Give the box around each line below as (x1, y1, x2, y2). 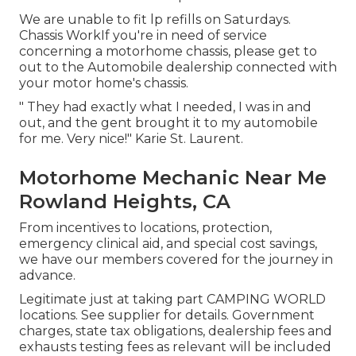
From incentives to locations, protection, (19, 220, 272, 236)
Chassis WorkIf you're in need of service (19, 28, 267, 44)
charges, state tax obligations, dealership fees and (19, 323, 332, 339)
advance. (19, 268, 75, 284)
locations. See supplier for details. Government (19, 308, 315, 323)
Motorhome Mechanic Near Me (19, 166, 327, 190)
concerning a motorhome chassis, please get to (19, 44, 317, 60)
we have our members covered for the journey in (19, 252, 333, 268)
